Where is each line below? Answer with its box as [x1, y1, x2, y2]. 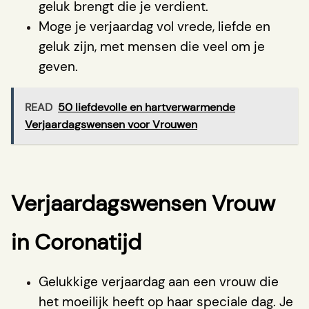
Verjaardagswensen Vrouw [11, 188, 275, 218]
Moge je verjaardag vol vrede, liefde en [39, 17, 270, 35]
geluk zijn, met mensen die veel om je [39, 37, 265, 55]
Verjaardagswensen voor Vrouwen [25, 117, 197, 132]
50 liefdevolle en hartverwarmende [58, 99, 235, 114]
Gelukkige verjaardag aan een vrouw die [39, 272, 279, 290]
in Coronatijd [11, 227, 141, 257]
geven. [39, 57, 78, 75]
